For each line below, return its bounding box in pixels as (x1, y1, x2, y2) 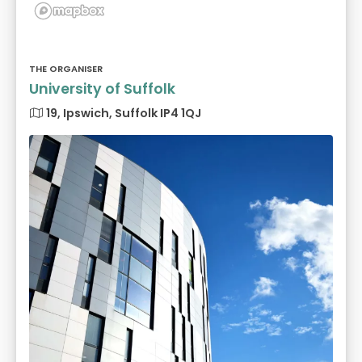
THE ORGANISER (29, 62, 103, 76)
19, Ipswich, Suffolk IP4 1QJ (44, 105, 201, 122)
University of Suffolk (29, 79, 175, 99)
